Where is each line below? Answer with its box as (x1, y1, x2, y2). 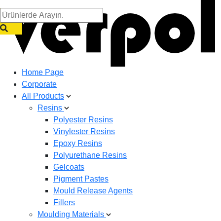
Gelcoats (53, 162, 84, 171)
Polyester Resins (53, 115, 113, 124)
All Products (22, 91, 64, 100)
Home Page (22, 68, 64, 76)
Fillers (53, 198, 75, 207)
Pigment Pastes (53, 174, 109, 183)
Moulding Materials (37, 210, 106, 219)
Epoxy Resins (53, 139, 102, 147)
